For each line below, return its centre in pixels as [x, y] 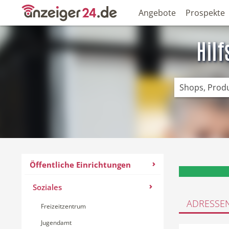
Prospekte [205, 13]
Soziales [47, 187]
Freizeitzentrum [63, 206]
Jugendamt [56, 223]
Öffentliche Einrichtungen [80, 165]
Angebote [157, 13]
